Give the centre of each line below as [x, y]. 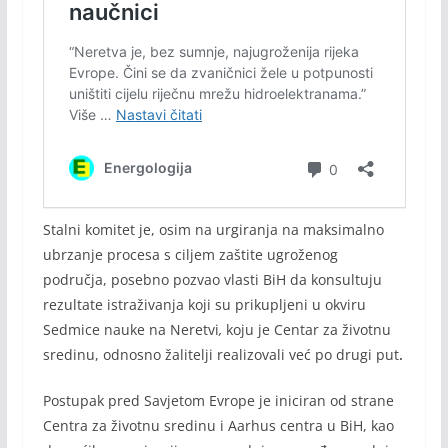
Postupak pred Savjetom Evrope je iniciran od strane [218, 401]
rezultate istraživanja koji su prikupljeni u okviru [204, 305]
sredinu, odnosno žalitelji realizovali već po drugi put [220, 355]
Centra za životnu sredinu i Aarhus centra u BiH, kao [218, 426]
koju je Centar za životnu [308, 330]
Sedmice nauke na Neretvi [130, 330]
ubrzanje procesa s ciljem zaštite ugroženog [190, 255]
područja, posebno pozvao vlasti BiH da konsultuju [212, 280]
